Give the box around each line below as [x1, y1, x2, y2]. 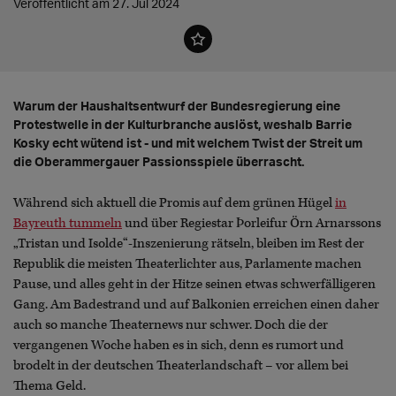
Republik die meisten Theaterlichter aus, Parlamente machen [13, 255, 362, 273]
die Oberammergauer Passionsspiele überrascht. [13, 154, 304, 170]
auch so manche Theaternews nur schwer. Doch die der [13, 316, 328, 334]
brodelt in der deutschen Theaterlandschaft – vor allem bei [13, 357, 348, 375]
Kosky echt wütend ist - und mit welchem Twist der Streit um [13, 135, 362, 151]
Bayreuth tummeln [13, 215, 122, 232]
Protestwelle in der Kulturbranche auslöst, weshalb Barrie [13, 117, 352, 133]
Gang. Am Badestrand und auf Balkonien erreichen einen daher [13, 296, 379, 314]
